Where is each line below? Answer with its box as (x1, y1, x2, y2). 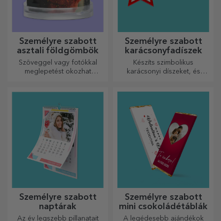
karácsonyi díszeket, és (126, 68, 200, 75)
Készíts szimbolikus (133, 59, 193, 67)
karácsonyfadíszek (124, 46, 202, 56)
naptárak (39, 202, 76, 211)
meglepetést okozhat (24, 68, 91, 75)
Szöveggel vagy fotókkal (18, 59, 97, 67)
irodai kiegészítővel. (26, 86, 89, 93)
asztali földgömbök (17, 46, 99, 56)
